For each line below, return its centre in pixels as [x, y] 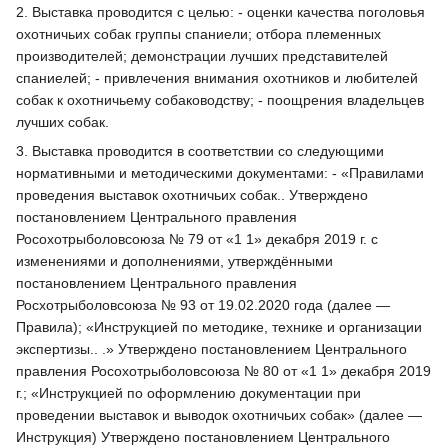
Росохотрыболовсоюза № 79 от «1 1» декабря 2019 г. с [197, 238]
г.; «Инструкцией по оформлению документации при [188, 392]
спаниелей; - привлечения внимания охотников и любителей [217, 77]
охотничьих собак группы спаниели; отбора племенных [198, 33]
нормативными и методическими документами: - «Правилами [220, 172]
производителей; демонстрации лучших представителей [202, 55]
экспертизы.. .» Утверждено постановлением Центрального [211, 348]
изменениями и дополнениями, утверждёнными [174, 260]
